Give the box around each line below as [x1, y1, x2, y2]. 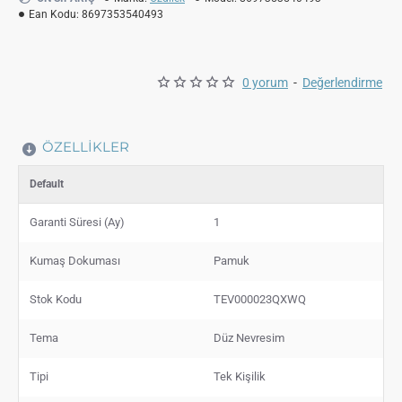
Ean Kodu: [29, 7, 79, 21]
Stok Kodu [30, 292, 82, 306]
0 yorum [242, 74, 288, 90]
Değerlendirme [302, 74, 382, 90]
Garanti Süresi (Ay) [30, 214, 125, 229]
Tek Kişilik [214, 369, 266, 383]
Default [30, 177, 64, 190]
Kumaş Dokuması [30, 253, 120, 267]
